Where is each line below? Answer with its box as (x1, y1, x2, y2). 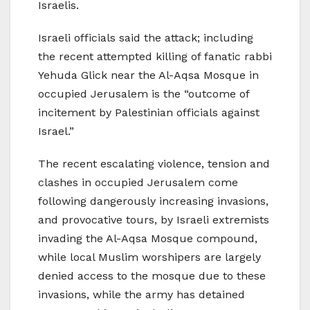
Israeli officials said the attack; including (38, 30, 253, 44)
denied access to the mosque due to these (38, 268, 266, 282)
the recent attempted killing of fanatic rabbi (38, 49, 272, 63)
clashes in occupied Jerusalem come (38, 175, 238, 189)
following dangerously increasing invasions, (38, 194, 268, 208)
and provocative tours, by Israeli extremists (38, 212, 269, 226)
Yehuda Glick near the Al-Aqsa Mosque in (38, 68, 259, 82)
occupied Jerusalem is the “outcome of (38, 86, 249, 100)
